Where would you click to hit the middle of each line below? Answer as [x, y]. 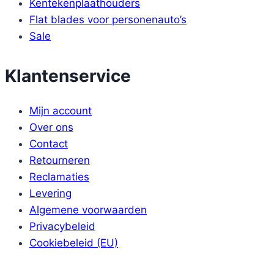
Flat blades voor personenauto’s [108, 19]
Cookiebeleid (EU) [74, 243]
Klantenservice [68, 76]
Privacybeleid [62, 226]
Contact [49, 143]
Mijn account [61, 110]
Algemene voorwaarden [88, 209]
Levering [50, 193]
